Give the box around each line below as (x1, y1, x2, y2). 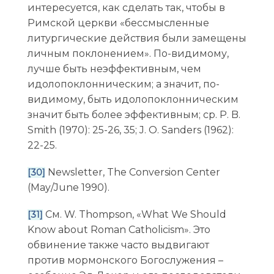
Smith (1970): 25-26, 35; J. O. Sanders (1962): (27, 124, 234, 136)
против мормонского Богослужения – (27, 254, 223, 267)
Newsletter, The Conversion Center (45, 166, 220, 179)
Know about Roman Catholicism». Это (27, 224, 210, 236)
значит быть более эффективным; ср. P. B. (27, 109, 240, 121)
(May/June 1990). (27, 182, 109, 194)
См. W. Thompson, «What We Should (42, 209, 226, 221)
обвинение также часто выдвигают (27, 239, 209, 251)
